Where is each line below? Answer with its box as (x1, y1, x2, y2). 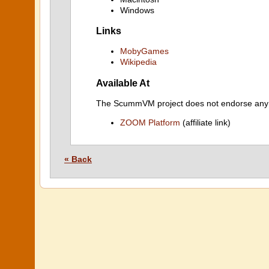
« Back (64, 154, 92, 164)
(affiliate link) (180, 118, 231, 127)
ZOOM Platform (120, 118, 180, 127)
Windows (120, 5, 154, 15)
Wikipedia (120, 57, 157, 67)
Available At (96, 77, 150, 88)
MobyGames (120, 46, 169, 56)
